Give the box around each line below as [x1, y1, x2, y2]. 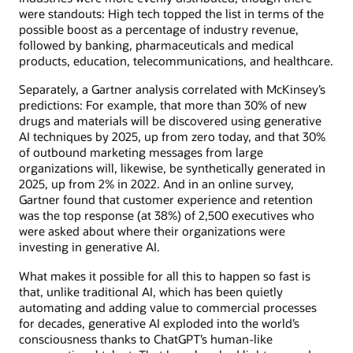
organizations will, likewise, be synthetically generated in [19, 160, 325, 176]
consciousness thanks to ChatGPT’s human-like [19, 330, 273, 347]
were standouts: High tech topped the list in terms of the [19, 6, 324, 22]
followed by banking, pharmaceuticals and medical [19, 37, 294, 54]
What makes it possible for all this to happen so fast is [19, 267, 310, 284]
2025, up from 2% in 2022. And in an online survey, [19, 176, 294, 192]
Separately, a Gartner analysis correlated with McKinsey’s [19, 81, 325, 98]
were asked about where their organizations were [19, 223, 285, 240]
